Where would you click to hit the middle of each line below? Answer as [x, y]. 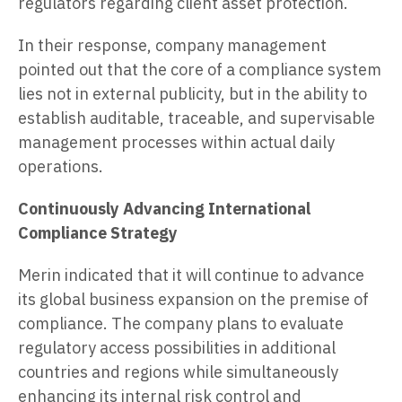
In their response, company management [172, 45]
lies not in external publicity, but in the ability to [192, 93]
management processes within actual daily [176, 142]
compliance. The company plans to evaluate [181, 323]
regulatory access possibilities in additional [177, 347]
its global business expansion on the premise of [193, 299]
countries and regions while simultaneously [178, 371]
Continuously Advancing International [164, 208]
